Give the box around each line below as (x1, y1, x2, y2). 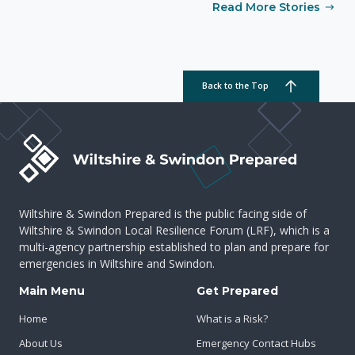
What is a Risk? (197, 311, 268, 326)
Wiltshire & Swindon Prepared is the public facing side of (19, 205, 307, 221)
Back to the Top (202, 80, 269, 92)
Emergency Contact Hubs (197, 335, 316, 350)
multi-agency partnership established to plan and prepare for (19, 239, 329, 254)
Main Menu (19, 283, 85, 298)
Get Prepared (197, 283, 278, 298)
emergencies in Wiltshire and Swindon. (19, 255, 215, 271)
